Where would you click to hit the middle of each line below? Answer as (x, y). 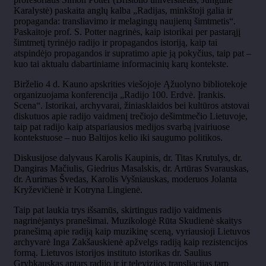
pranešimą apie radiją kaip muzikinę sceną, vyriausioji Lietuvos (132, 231)
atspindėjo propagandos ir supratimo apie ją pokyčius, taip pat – (132, 53)
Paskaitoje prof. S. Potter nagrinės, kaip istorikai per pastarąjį (127, 31)
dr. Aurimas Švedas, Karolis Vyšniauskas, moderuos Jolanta (125, 179)
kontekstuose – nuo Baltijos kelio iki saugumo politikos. (118, 137)
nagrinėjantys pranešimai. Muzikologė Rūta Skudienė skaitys (128, 220)
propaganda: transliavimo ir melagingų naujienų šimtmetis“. (125, 21)
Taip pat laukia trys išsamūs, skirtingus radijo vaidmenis (118, 210)
